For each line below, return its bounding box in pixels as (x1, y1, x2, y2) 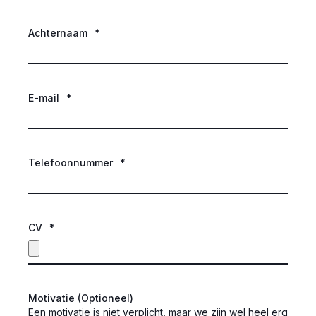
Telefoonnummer (28, 156, 113, 169)
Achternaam (28, 26, 87, 39)
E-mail (28, 91, 59, 104)
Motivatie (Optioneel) (28, 291, 133, 304)
